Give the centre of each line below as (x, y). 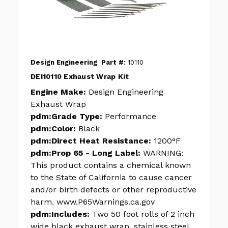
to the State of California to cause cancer (111, 178)
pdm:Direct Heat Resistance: (91, 141)
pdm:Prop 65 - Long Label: (85, 153)
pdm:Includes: (60, 214)
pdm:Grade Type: (66, 117)
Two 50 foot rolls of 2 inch (143, 214)
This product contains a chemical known (111, 165)
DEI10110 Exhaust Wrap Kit (80, 77)
